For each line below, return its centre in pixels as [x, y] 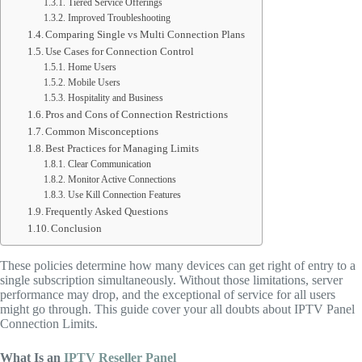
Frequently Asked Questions [107, 212]
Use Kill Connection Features [124, 196]
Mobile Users [94, 83]
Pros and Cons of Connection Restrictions [137, 115]
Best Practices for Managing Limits [122, 149]
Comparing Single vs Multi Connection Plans [145, 35]
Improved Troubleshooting [119, 19]
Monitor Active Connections [122, 180]
